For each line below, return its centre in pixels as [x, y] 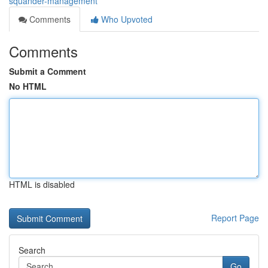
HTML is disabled [42, 184]
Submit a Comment [48, 71]
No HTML [28, 86]
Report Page [235, 218]
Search [32, 250]
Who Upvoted [126, 19]
